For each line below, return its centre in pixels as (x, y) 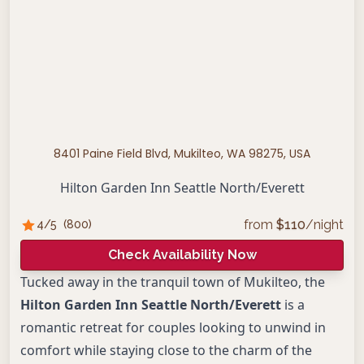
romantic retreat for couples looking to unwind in (173, 327)
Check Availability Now (182, 255)
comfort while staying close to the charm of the (166, 350)
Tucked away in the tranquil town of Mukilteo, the (173, 282)
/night (325, 225)
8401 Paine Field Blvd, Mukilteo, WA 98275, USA (182, 154)
